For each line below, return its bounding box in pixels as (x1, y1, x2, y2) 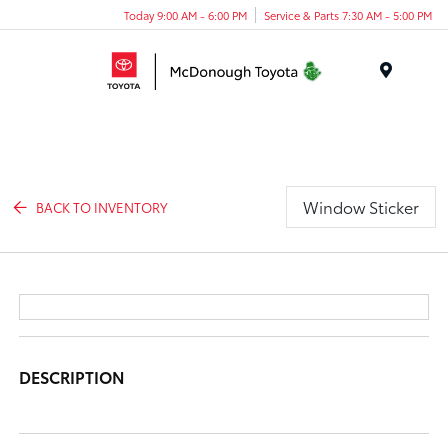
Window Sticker (302, 195, 419, 218)
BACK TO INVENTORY (36, 197, 169, 216)
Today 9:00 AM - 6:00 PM (124, 6, 247, 23)
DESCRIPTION (19, 365, 126, 388)
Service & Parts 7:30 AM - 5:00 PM (264, 6, 432, 23)
